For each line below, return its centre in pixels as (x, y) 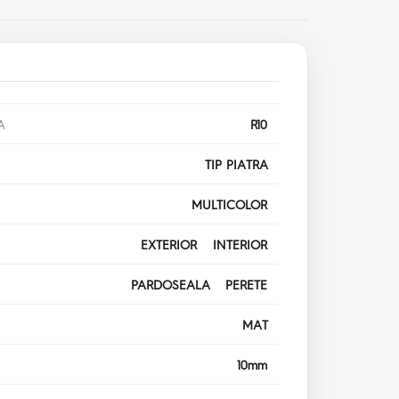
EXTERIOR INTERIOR (210, 244)
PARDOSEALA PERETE (205, 285)
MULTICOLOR (235, 204)
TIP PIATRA (242, 164)
